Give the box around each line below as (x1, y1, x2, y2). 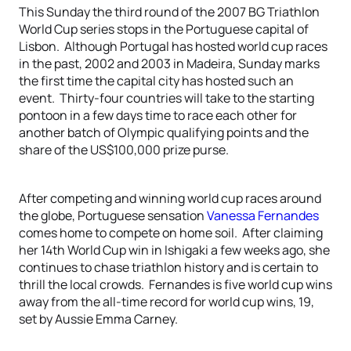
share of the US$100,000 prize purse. (19, 141, 229, 158)
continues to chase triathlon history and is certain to (19, 259, 318, 276)
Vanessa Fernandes (207, 207, 319, 224)
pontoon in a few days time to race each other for (19, 107, 297, 124)
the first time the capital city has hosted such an (19, 72, 294, 89)
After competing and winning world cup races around (19, 190, 321, 207)
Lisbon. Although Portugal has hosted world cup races (19, 38, 327, 55)
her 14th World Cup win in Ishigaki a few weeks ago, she (19, 241, 330, 259)
